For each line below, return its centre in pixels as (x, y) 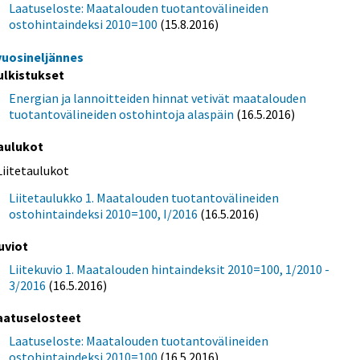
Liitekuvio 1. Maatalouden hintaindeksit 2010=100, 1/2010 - (170, 269)
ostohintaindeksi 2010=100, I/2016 (104, 213)
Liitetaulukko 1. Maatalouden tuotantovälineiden (144, 197)
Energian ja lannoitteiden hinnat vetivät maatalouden (158, 98)
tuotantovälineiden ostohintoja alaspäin (122, 114)
